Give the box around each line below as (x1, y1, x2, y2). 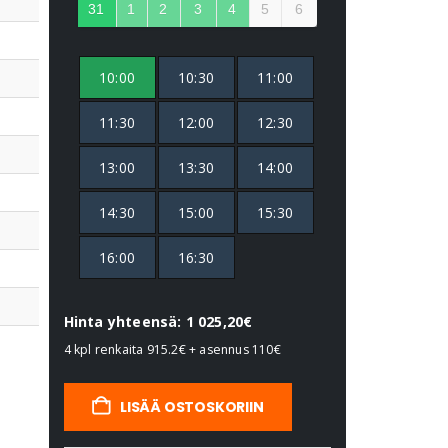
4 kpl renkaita (63, 341, 147, 359)
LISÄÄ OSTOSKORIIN (120, 397, 264, 418)
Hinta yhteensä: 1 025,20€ (63, 312, 253, 332)
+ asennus (185, 341, 252, 359)
